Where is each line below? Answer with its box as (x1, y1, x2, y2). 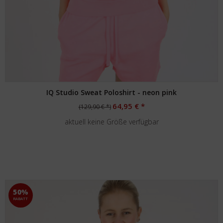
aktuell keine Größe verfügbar (64, 117, 159, 126)
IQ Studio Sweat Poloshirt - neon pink (46, 88, 177, 97)
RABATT (13, 196, 29, 202)
